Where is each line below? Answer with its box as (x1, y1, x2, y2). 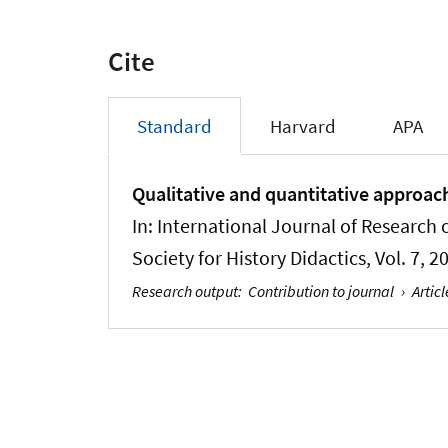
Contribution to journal (248, 280, 395, 301)
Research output (132, 280, 239, 301)
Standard (136, 114, 212, 139)
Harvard (269, 114, 336, 139)
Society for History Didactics (132, 245, 367, 270)
